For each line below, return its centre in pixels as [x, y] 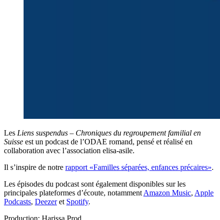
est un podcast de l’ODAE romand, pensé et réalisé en [108, 141]
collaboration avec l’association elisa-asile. [69, 150]
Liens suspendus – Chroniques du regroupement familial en [109, 133]
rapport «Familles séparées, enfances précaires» [138, 167]
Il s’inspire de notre [35, 167]
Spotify [77, 201]
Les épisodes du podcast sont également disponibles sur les [95, 184]
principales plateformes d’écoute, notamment [74, 192]
